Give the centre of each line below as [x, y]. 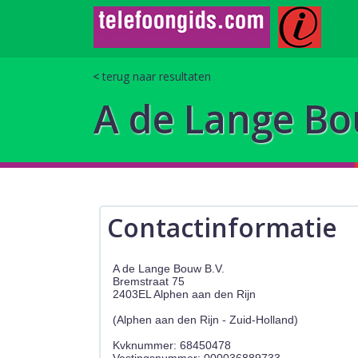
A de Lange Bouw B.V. [169, 268]
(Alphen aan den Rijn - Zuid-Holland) [206, 319]
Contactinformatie [222, 228]
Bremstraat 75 [149, 281]
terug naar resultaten [157, 76]
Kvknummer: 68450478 [172, 345]
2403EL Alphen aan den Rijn [185, 294]
